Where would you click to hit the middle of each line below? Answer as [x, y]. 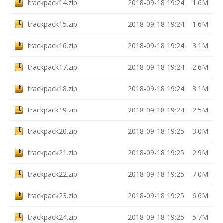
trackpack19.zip [53, 110]
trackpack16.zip [53, 46]
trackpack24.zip [53, 217]
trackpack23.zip [53, 195]
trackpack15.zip [53, 24]
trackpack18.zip [53, 88]
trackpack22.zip [53, 174]
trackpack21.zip [53, 153]
